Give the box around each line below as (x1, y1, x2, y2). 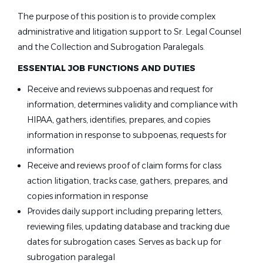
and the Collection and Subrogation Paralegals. (18, 42, 205, 52)
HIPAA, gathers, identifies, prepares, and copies (27, 114, 210, 125)
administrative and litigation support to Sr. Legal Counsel (18, 26, 241, 37)
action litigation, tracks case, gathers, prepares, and (27, 176, 228, 186)
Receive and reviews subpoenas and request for (27, 84, 213, 95)
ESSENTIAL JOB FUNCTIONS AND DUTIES (18, 63, 195, 73)
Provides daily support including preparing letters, (27, 206, 222, 217)
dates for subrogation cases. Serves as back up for (27, 237, 221, 247)
